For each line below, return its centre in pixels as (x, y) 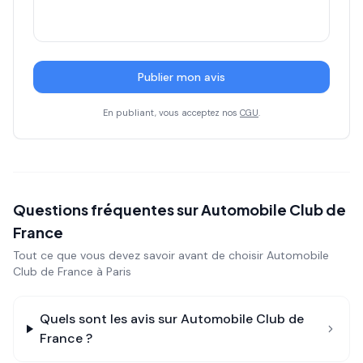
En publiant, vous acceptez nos (171, 113)
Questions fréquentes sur (107, 209)
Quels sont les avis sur (110, 319)
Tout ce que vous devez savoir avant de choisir (140, 255)
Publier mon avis (181, 77)
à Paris (112, 271)
